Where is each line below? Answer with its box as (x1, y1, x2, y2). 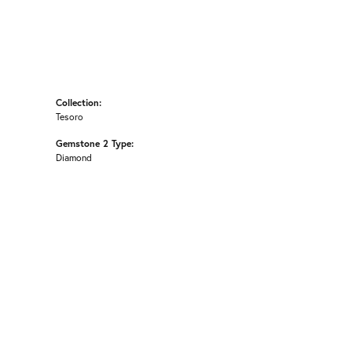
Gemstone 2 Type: (56, 137, 134, 149)
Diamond (56, 151, 92, 163)
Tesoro (56, 110, 83, 123)
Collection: (56, 96, 101, 108)
